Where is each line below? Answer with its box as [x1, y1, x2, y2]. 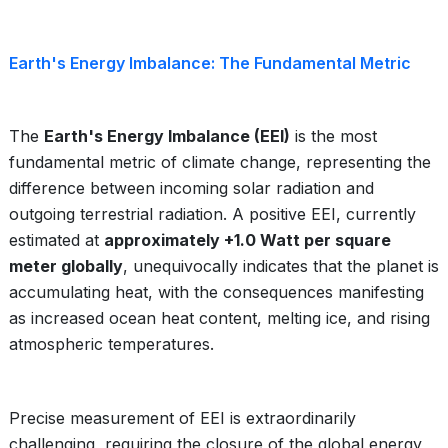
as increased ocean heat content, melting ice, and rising [9, 308, 430, 328]
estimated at [9, 230, 104, 250]
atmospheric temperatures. [9, 334, 214, 354]
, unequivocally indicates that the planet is [123, 256, 439, 276]
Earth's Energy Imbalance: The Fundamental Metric [9, 53, 411, 73]
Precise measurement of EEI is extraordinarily [9, 408, 356, 428]
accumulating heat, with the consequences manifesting [9, 282, 424, 302]
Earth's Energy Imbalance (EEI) [44, 126, 290, 146]
